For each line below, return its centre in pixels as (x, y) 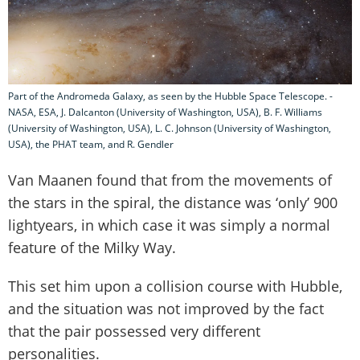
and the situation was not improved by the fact (166, 308)
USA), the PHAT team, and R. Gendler (91, 144)
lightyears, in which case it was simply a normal (169, 225)
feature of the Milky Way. (92, 247)
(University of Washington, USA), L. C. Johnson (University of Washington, (170, 128)
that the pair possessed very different (134, 331)
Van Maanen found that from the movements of (170, 180)
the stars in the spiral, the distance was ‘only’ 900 (173, 202)
